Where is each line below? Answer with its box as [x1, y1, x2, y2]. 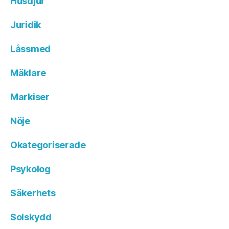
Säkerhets [10, 187, 56, 198]
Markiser [10, 91, 50, 102]
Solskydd [10, 211, 52, 222]
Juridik [10, 19, 41, 30]
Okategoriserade [10, 139, 86, 150]
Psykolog [10, 163, 51, 174]
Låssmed [10, 43, 51, 54]
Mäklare [10, 67, 47, 78]
